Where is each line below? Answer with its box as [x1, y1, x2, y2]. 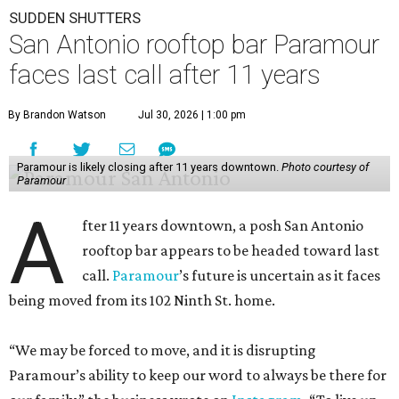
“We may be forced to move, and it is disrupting [9, 341, 316, 360]
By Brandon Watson [8, 109, 106, 122]
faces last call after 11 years [9, 60, 321, 91]
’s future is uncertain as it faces [179, 266, 381, 285]
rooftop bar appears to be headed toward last [82, 241, 380, 260]
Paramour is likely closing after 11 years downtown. [16, 160, 281, 175]
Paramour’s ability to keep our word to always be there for [9, 366, 387, 385]
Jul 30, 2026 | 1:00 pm [138, 109, 246, 122]
